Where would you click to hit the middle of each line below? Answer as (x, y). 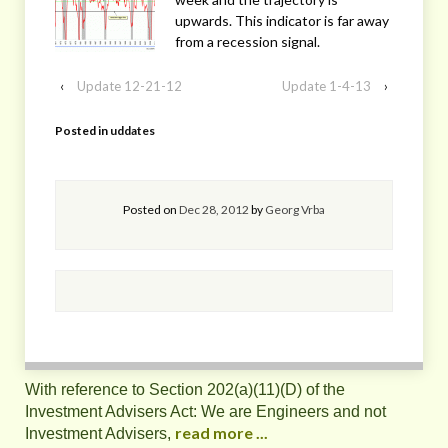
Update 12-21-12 (129, 85)
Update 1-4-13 (326, 85)
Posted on (151, 209)
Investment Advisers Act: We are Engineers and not (205, 411)
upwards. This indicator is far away (282, 20)
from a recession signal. (247, 41)
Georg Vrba (295, 209)
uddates (132, 130)
